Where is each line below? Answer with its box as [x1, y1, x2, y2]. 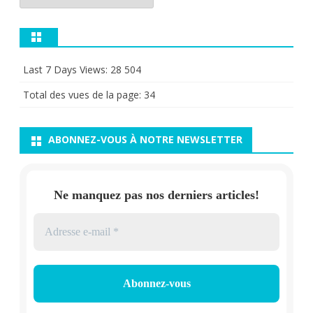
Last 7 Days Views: [23, 63, 110, 77]
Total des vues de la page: [23, 88, 144, 102]
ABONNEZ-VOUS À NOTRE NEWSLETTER [48, 133, 242, 147]
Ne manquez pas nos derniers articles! [54, 187, 259, 202]
